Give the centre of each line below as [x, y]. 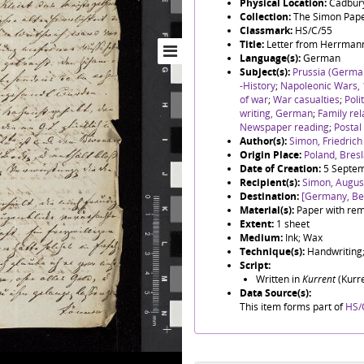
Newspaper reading [284, 127]
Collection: [266, 17]
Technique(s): [273, 251]
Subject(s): [266, 72]
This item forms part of [292, 307]
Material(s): [268, 210]
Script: [255, 265]
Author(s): [264, 141]
